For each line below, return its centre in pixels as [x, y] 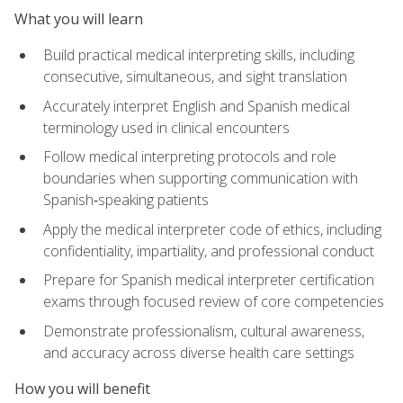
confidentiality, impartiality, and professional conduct [209, 251]
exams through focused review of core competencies [214, 302]
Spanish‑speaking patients [126, 200]
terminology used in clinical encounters [166, 127]
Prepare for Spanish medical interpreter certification [209, 280]
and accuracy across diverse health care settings [199, 352]
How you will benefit [82, 389]
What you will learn [79, 18]
